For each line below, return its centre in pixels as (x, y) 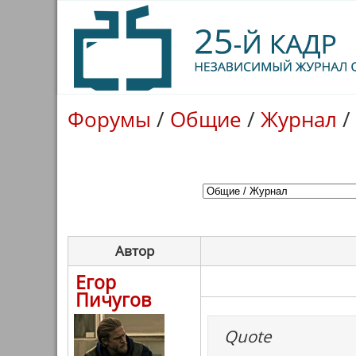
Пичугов (113, 300)
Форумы (109, 119)
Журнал (299, 119)
